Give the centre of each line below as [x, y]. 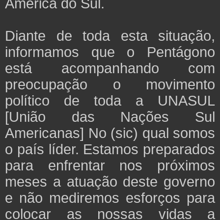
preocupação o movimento [110, 84]
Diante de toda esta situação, [110, 35]
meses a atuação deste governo [110, 181]
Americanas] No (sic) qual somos [110, 133]
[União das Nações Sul [110, 116]
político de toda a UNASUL [110, 100]
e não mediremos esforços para [110, 197]
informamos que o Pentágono [110, 52]
